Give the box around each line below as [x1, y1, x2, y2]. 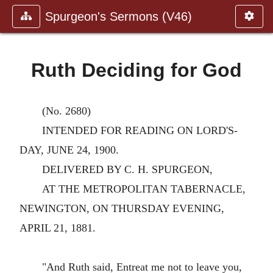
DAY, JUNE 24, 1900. [19, 144, 119, 156]
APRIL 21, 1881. [19, 222, 96, 234]
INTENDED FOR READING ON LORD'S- [41, 124, 238, 136]
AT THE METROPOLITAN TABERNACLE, [41, 183, 246, 195]
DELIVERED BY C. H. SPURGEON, [41, 163, 213, 175]
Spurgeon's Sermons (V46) [45, 10, 192, 23]
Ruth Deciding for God [31, 59, 242, 81]
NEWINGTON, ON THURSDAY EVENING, [19, 202, 224, 214]
